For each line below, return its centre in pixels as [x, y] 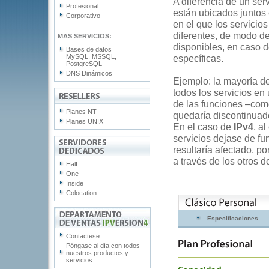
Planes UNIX [84, 121]
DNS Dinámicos [89, 73]
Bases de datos [89, 49]
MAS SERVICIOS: [84, 36]
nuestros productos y [97, 253]
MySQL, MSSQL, [91, 56]
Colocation [81, 193]
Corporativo [83, 16]
